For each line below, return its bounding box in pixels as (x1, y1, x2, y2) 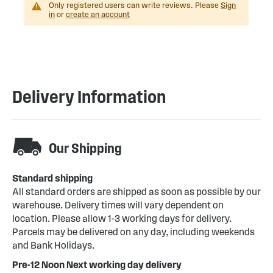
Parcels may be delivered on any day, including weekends (12, 227, 255, 237)
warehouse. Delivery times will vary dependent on (12, 200, 224, 210)
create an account (66, 10, 130, 19)
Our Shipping (49, 141, 122, 155)
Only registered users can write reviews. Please (49, 1, 221, 10)
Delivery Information (12, 87, 166, 106)
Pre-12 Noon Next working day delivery (12, 260, 182, 270)
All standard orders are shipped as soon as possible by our (12, 186, 261, 197)
